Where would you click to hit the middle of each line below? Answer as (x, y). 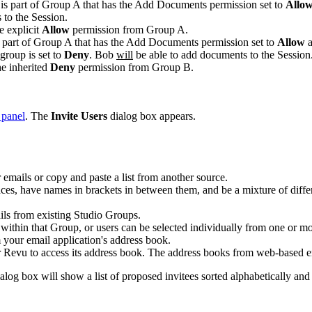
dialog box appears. (151, 116)
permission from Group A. (130, 29)
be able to (157, 54)
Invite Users (79, 116)
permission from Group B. (136, 67)
